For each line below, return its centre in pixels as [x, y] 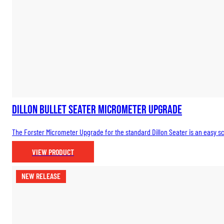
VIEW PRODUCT [53, 152]
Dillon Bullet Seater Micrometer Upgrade [97, 109]
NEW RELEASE [41, 176]
